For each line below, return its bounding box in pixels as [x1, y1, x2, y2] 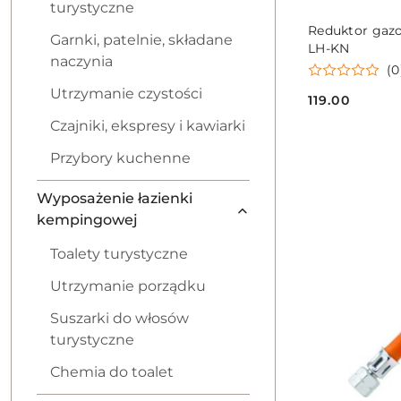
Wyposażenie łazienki [37, 190, 192, 207]
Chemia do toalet [50, 363, 174, 380]
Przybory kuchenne [50, 149, 191, 166]
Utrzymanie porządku [50, 277, 206, 294]
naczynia [50, 53, 113, 70]
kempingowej [37, 211, 138, 228]
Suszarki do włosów [50, 310, 189, 327]
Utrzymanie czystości [50, 85, 202, 102]
